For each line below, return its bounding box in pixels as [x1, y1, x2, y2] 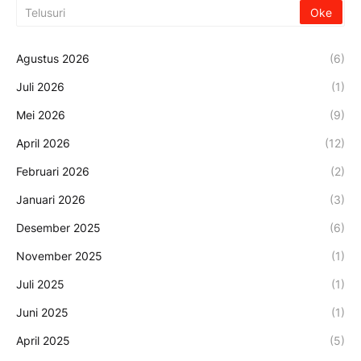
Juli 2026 [16, 80, 64, 94]
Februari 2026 [16, 164, 89, 179]
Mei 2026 [16, 108, 65, 122]
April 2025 [16, 334, 70, 348]
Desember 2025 [16, 221, 101, 235]
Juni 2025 [16, 305, 68, 320]
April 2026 [16, 136, 70, 151]
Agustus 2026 [16, 52, 89, 66]
